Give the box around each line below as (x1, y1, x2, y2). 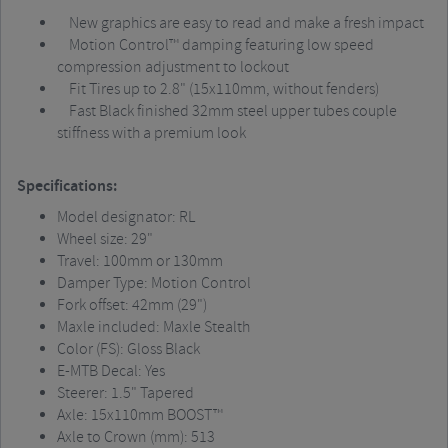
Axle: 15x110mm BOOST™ (57, 405, 223, 426)
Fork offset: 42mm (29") (57, 295, 207, 316)
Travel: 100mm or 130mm (57, 251, 223, 272)
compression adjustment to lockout (57, 57, 289, 78)
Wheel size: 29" (57, 229, 153, 250)
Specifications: (17, 176, 117, 197)
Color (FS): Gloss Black (57, 339, 200, 360)
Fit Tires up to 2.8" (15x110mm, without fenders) (57, 79, 379, 100)
